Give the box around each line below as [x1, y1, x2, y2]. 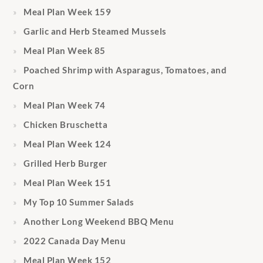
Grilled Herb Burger [23, 158, 107, 169]
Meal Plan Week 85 [23, 45, 106, 56]
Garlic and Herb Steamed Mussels [23, 26, 167, 37]
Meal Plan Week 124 [23, 139, 112, 150]
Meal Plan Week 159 [23, 6, 112, 18]
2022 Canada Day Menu [23, 235, 126, 247]
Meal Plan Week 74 [23, 100, 106, 111]
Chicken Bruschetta [23, 119, 108, 130]
